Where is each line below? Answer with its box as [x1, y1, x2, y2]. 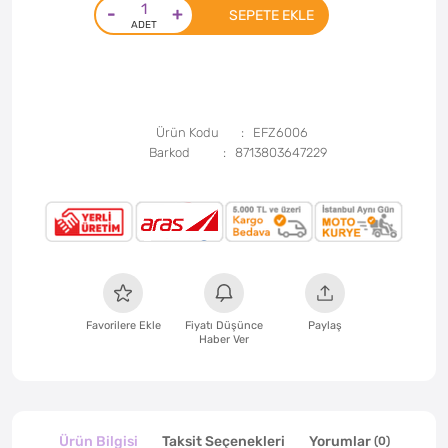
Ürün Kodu [156, 124, 219, 140]
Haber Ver [199, 332, 249, 345]
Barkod [148, 144, 190, 160]
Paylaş [308, 318, 342, 331]
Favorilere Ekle [85, 318, 161, 331]
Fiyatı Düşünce [185, 318, 263, 331]
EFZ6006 [253, 124, 308, 140]
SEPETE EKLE [229, 6, 314, 23]
